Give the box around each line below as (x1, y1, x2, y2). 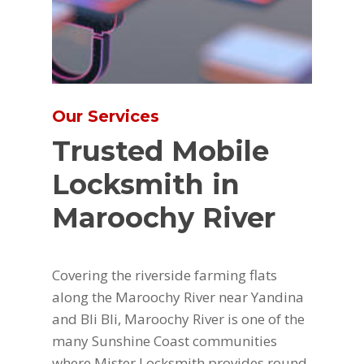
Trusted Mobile (52, 134, 269, 168)
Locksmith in (52, 167, 240, 201)
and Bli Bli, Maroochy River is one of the (52, 310, 305, 329)
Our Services (52, 106, 159, 127)
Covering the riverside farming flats (52, 266, 277, 285)
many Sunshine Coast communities (52, 331, 277, 351)
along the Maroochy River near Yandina (52, 288, 304, 307)
